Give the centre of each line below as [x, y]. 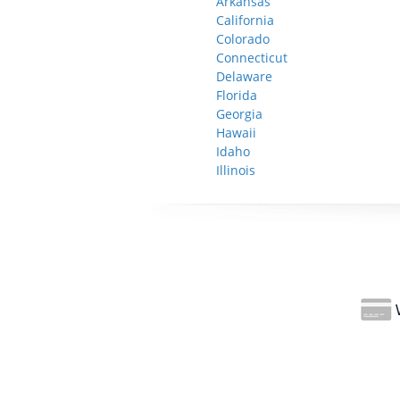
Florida [237, 95]
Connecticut [252, 58]
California [245, 20]
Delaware [244, 76]
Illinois [236, 170]
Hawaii [236, 133]
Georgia [239, 114]
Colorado [243, 39]
